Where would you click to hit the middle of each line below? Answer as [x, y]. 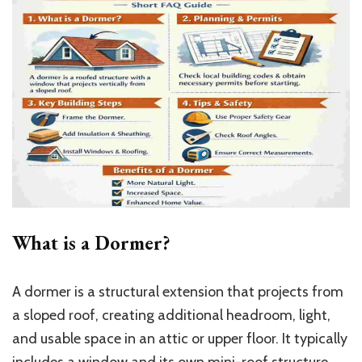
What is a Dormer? [91, 243]
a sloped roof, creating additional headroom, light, [171, 316]
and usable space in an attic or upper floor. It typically [180, 339]
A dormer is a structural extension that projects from [178, 292]
